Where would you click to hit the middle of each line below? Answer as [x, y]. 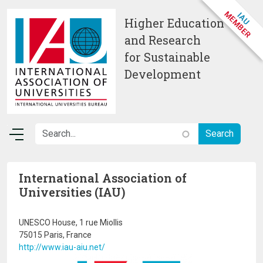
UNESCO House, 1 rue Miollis [71, 222]
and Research [163, 40]
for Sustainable [167, 57]
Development [164, 74]
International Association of [103, 178]
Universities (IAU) [72, 192]
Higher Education [174, 23]
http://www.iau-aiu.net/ [62, 247]
